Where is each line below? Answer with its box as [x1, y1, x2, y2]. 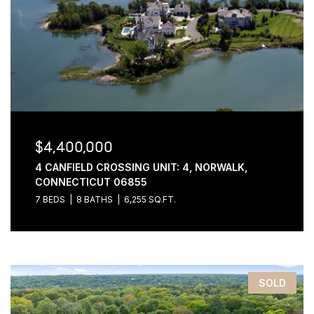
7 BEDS [34, 194, 65, 205]
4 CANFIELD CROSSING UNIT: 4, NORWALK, [34, 161, 247, 173]
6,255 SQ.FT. [123, 194, 176, 205]
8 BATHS [76, 194, 113, 205]
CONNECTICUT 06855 [34, 176, 147, 188]
